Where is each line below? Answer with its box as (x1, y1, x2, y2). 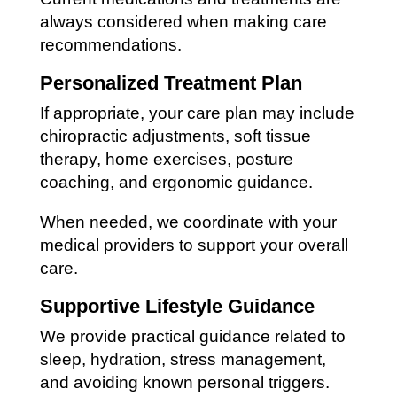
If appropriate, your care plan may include (39, 103, 354, 122)
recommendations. (39, 35, 182, 54)
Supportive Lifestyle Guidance (39, 294, 315, 317)
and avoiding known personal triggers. (39, 372, 330, 392)
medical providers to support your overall (39, 235, 348, 254)
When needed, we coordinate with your (39, 212, 337, 231)
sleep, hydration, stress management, (39, 349, 326, 369)
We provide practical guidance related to (39, 326, 346, 346)
